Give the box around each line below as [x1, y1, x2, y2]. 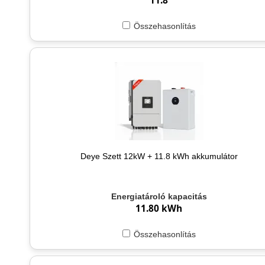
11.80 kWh [135, 202, 183, 215]
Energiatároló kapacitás [111, 192, 207, 202]
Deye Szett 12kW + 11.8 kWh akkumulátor [80, 151, 238, 161]
